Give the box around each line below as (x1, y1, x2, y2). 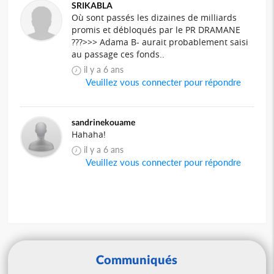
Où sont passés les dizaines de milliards (72, 11, 237, 23)
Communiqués (96, 251, 178, 267)
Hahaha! (72, 128, 109, 140)
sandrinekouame (72, 116, 136, 127)
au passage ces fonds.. (72, 48, 165, 60)
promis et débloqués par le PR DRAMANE (72, 23, 241, 35)
